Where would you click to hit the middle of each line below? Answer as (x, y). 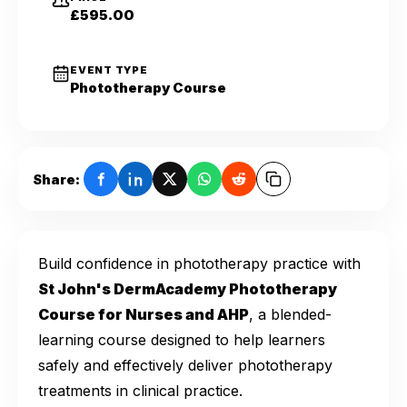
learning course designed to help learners (182, 340)
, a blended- (290, 315)
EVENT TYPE (109, 70)
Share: (56, 179)
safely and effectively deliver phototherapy (185, 366)
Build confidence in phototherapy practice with (199, 264)
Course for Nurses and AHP (144, 315)
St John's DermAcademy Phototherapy (188, 289)
